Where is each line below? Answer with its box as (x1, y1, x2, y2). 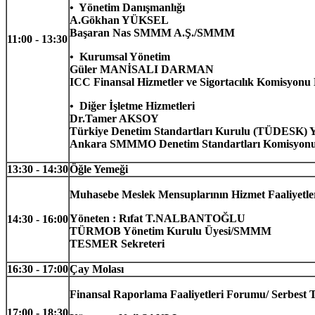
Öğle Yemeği (70, 162, 128, 175)
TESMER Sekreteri (70, 237, 165, 250)
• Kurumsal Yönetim (70, 50, 170, 63)
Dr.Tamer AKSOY (70, 112, 159, 124)
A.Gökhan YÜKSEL (70, 13, 169, 26)
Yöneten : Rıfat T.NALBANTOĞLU (70, 212, 245, 224)
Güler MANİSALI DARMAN (70, 63, 214, 75)
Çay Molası (70, 262, 124, 275)
